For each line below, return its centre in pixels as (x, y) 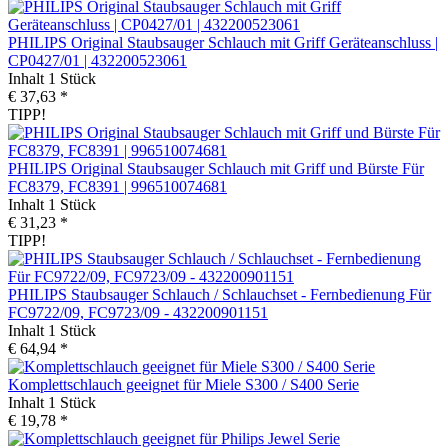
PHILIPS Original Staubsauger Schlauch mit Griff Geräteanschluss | (223, 42)
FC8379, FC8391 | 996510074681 (117, 186)
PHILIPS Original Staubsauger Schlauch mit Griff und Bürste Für (216, 168)
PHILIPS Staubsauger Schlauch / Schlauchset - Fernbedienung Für (219, 294)
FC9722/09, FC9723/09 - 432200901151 (138, 312)
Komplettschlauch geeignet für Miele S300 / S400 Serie (183, 384)
